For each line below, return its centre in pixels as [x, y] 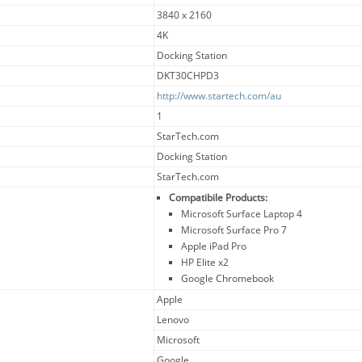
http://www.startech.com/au [219, 95]
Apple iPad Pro [214, 246]
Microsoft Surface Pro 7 [234, 229]
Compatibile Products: [219, 197]
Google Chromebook [228, 278]
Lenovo [173, 319]
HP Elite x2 [205, 262]
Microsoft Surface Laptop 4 [242, 213]
